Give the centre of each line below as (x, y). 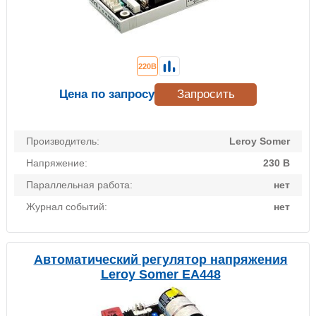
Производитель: (63, 141)
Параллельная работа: (79, 185)
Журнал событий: (67, 207)
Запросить (206, 95)
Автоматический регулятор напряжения (160, 260)
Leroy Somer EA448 (160, 275)
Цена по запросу (107, 95)
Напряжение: (57, 163)
